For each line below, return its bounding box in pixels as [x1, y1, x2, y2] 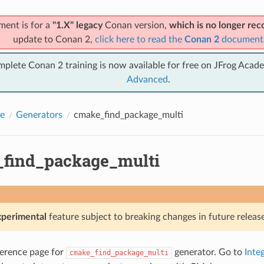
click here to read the [94, 34, 184, 44]
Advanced [127, 74, 168, 84]
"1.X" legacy [52, 20, 103, 30]
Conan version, [102, 20, 169, 30]
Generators [15, 110, 62, 120]
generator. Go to [171, 247, 245, 257]
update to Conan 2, [12, 34, 95, 44]
